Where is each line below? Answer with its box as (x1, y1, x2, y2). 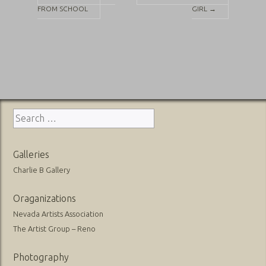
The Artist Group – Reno (13, 224, 96, 233)
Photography (13, 251, 69, 262)
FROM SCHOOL (37, 4, 88, 12)
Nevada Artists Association (13, 209, 104, 218)
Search (12, 109, 42, 121)
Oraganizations (13, 192, 77, 204)
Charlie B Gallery (13, 165, 71, 174)
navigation (36, 14, 108, 31)
